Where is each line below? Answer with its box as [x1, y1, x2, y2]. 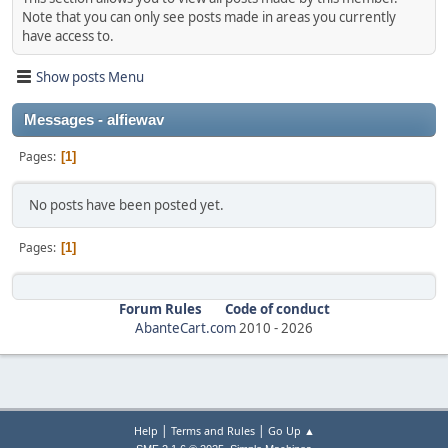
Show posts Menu [36, 67, 144, 86]
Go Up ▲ [267, 423, 315, 439]
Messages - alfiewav [24, 112, 164, 128]
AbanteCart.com [135, 319, 236, 337]
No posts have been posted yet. [29, 196, 224, 214]
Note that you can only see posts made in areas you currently [22, 8, 396, 26]
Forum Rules [118, 300, 202, 318]
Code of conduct [224, 300, 330, 318]
